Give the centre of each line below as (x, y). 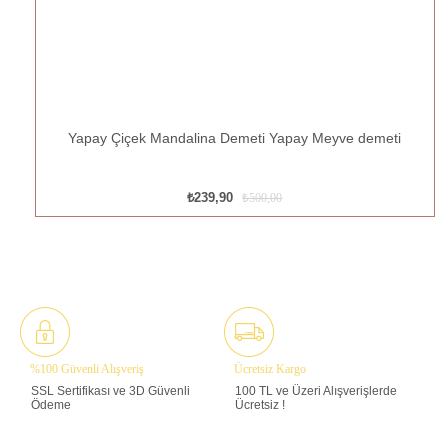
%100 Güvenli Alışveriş (87, 369)
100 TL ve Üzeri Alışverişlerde (316, 391)
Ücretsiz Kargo (270, 369)
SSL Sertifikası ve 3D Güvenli (110, 391)
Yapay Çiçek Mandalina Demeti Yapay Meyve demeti (235, 138)
